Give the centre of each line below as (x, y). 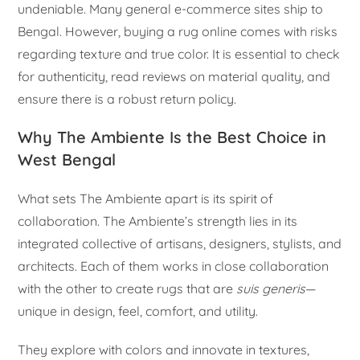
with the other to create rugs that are (127, 289)
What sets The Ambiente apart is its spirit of (146, 199)
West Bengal (67, 160)
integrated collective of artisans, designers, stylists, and (180, 244)
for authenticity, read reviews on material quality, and (174, 77)
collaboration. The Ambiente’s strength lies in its (158, 221)
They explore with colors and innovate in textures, (164, 350)
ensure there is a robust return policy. (127, 99)
